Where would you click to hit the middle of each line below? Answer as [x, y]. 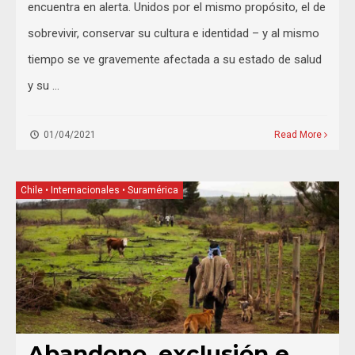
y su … [44, 86]
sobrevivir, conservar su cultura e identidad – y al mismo [174, 34]
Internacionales [85, 191]
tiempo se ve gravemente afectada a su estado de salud [175, 60]
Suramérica [153, 191]
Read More [299, 135]
